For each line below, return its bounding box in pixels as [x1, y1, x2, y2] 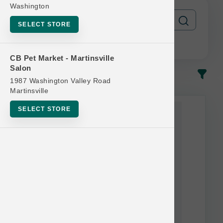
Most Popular [109, 69, 156, 78]
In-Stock [15, 69, 44, 78]
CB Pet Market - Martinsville [10, 54, 114, 62]
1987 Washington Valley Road [10, 77, 111, 85]
